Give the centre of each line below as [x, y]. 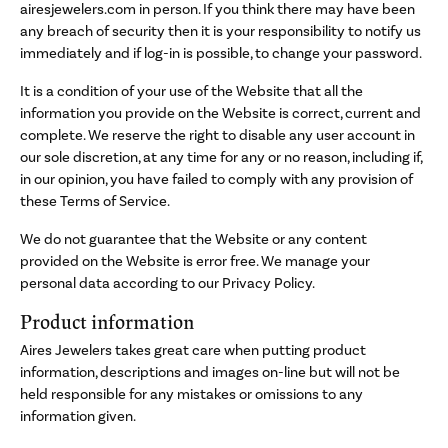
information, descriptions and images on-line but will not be [210, 372]
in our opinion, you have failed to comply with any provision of [216, 179]
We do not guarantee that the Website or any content [193, 239]
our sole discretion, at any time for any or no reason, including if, [221, 157]
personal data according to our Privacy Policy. [167, 283]
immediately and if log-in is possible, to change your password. [221, 53]
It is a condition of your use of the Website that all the [191, 91]
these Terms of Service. [95, 201]
